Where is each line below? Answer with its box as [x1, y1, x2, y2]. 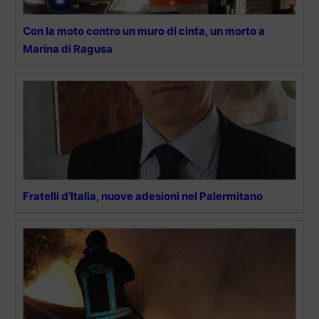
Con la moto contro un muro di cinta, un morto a [23, 24, 265, 38]
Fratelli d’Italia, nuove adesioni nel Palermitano [23, 189, 263, 204]
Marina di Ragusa [23, 42, 113, 56]
